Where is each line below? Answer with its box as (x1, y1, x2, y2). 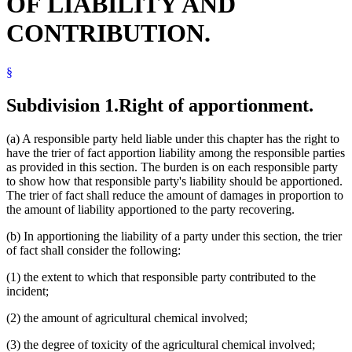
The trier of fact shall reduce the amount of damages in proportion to (6, 188, 343, 202)
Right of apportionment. (119, 94, 313, 115)
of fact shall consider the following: (6, 243, 181, 257)
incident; (6, 284, 49, 298)
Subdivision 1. (6, 94, 119, 115)
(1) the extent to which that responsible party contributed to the (6, 269, 316, 284)
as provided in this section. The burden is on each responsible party (6, 159, 338, 174)
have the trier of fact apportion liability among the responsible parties (6, 145, 345, 159)
